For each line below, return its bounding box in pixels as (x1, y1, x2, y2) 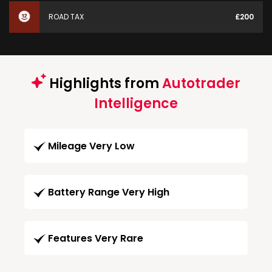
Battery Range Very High (48, 185, 169, 200)
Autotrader (162, 74, 240, 93)
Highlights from (46, 74, 162, 93)
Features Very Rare (48, 231, 143, 246)
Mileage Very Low (48, 139, 135, 154)
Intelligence (94, 94, 178, 113)
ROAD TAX (49, 12, 84, 22)
